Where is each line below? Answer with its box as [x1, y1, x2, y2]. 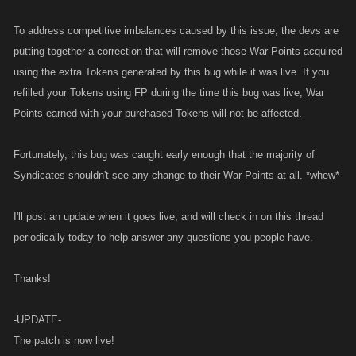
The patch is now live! [14, 335, 114, 346]
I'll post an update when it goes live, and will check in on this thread [14, 211, 323, 222]
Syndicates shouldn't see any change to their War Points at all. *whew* [14, 169, 339, 181]
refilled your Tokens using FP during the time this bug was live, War [14, 87, 324, 99]
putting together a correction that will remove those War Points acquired [14, 45, 342, 57]
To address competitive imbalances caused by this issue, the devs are [14, 25, 339, 37]
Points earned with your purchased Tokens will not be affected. [14, 107, 302, 119]
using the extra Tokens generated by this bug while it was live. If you [14, 66, 329, 78]
